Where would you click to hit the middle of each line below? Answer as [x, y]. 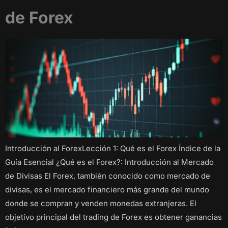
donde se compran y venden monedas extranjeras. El [101, 204]
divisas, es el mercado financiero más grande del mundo [107, 190]
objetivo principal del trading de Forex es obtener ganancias [113, 217]
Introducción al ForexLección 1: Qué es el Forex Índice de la [113, 149]
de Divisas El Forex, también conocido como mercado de [108, 176]
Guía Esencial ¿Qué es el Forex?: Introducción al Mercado [109, 162]
